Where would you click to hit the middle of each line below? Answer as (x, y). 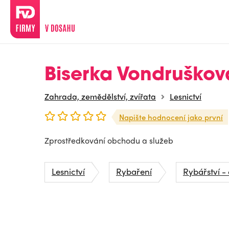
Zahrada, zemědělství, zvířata (100, 96)
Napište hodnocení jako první (171, 117)
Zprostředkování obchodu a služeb (109, 140)
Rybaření (134, 171)
